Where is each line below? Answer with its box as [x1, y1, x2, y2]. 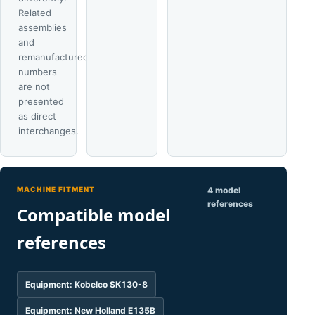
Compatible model [17, 203, 170, 226]
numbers [18, 66, 57, 77]
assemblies [18, 22, 67, 33]
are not [18, 81, 50, 92]
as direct [18, 110, 56, 122]
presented [18, 96, 64, 107]
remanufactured [18, 51, 89, 63]
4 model [207, 185, 241, 195]
